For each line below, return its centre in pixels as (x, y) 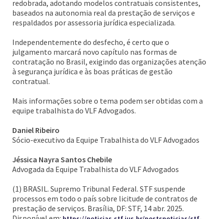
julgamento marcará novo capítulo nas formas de (95, 52)
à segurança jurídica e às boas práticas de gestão (92, 71)
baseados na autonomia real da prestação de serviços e (104, 13)
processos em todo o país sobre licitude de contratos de (105, 198)
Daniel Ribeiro (36, 130)
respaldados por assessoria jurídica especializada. (94, 22)
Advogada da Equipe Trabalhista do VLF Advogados (96, 169)
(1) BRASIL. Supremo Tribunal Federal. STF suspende (99, 189)
